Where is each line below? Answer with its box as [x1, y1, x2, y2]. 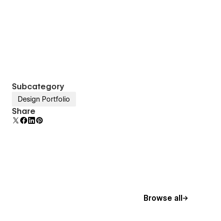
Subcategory [11, 82, 64, 91]
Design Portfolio [17, 95, 70, 103]
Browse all [143, 193, 183, 203]
